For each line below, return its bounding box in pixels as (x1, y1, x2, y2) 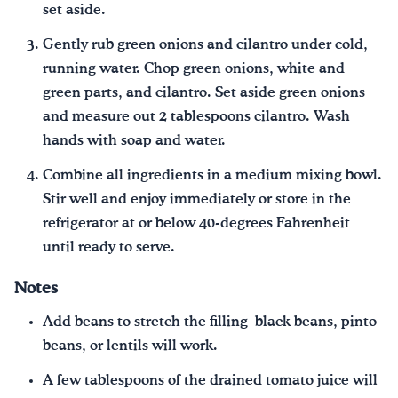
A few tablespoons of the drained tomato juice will (43, 374, 378, 388)
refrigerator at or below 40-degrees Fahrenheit (43, 216, 350, 230)
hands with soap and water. (43, 133, 226, 147)
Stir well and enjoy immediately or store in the (43, 192, 351, 206)
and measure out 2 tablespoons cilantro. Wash (43, 109, 350, 123)
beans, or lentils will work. (43, 339, 218, 354)
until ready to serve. (43, 240, 175, 254)
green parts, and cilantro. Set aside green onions (43, 85, 365, 99)
